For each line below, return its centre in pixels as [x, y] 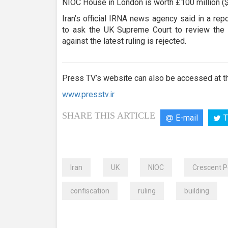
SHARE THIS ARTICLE [109, 115]
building [197, 191]
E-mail [187, 118]
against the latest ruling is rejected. [124, 41]
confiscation [90, 191]
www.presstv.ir [88, 94]
